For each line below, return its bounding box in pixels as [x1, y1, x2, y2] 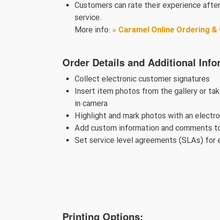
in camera [75, 98, 108, 110]
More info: [75, 24, 112, 36]
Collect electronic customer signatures [75, 73, 210, 85]
